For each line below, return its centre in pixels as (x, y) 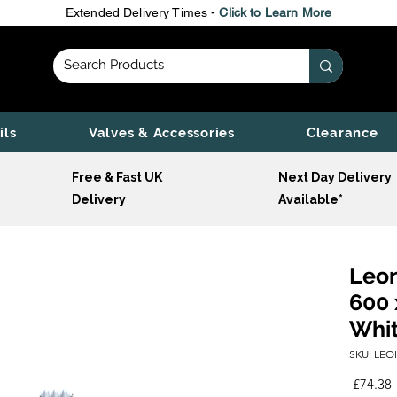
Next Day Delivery (335, 178)
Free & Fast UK (118, 178)
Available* (311, 200)
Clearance (342, 133)
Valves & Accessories (161, 133)
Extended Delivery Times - (142, 12)
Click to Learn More (276, 12)
